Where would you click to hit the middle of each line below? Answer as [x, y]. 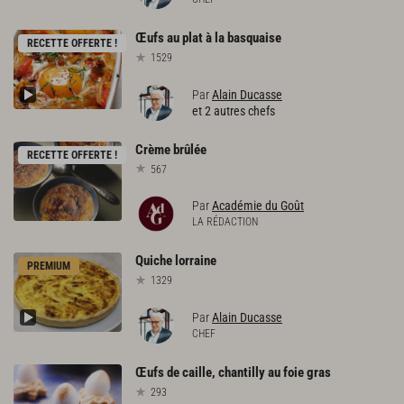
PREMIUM [49, 266]
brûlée [190, 149]
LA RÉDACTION [225, 222]
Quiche [154, 261]
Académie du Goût [258, 206]
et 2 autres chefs [234, 110]
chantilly [242, 373]
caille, [199, 373]
